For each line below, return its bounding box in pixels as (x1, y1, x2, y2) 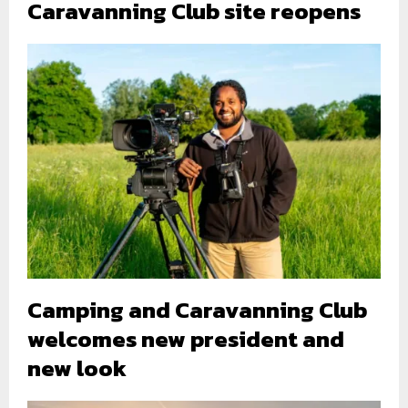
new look (27, 351, 127, 386)
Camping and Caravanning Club (27, 292, 367, 328)
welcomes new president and (27, 321, 344, 357)
